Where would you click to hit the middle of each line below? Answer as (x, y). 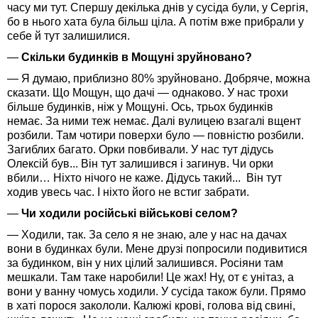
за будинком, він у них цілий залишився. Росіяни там (145, 263)
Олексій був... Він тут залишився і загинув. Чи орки (140, 163)
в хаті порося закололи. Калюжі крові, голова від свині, (151, 305)
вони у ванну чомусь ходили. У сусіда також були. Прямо (157, 291)
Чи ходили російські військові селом (125, 213)
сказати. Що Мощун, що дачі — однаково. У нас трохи (148, 92)
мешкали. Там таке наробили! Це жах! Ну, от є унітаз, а (150, 277)
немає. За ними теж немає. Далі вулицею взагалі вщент (154, 121)
